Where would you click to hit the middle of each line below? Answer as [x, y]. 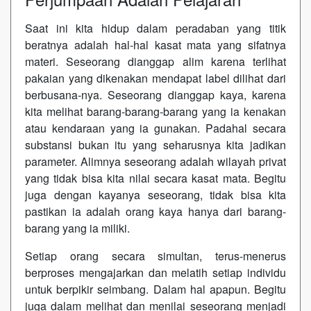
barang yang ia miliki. [77, 228]
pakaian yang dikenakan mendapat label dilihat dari [155, 78]
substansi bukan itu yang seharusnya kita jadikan [155, 144]
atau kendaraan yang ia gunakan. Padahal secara [155, 128]
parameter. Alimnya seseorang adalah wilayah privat [155, 161]
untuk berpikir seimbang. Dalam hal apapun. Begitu [155, 289]
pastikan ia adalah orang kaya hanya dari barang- [155, 211]
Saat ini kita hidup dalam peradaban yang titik [155, 28]
